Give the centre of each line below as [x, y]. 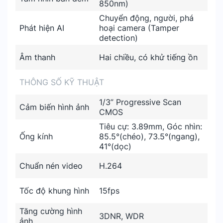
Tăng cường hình [51, 211]
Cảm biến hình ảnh [54, 107]
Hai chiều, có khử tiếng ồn [148, 57]
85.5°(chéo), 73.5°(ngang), [149, 136]
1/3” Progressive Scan [140, 102]
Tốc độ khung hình [54, 191]
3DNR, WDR [121, 216]
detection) [118, 38]
